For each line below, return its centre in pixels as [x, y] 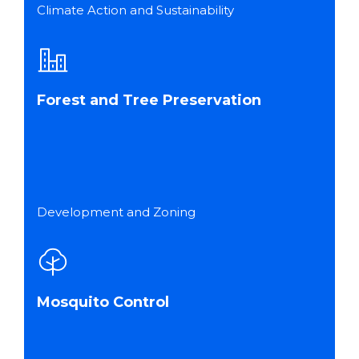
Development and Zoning [116, 212]
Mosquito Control [103, 302]
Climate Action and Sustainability [135, 10]
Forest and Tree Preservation [149, 100]
